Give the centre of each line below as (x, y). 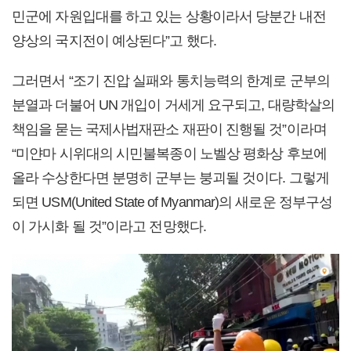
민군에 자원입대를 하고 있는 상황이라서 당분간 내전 (169, 16)
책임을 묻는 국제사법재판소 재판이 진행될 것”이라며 (169, 129)
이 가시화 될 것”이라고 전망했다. (109, 226)
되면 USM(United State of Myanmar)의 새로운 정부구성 (172, 202)
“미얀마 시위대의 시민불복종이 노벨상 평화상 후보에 (169, 153)
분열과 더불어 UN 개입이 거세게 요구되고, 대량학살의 (174, 105)
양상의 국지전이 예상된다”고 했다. (114, 40)
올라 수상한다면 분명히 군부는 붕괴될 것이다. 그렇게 (170, 177)
